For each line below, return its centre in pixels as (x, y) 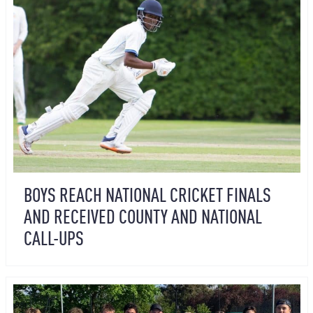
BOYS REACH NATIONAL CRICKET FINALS (147, 194)
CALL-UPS (53, 238)
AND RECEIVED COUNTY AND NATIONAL (143, 216)
